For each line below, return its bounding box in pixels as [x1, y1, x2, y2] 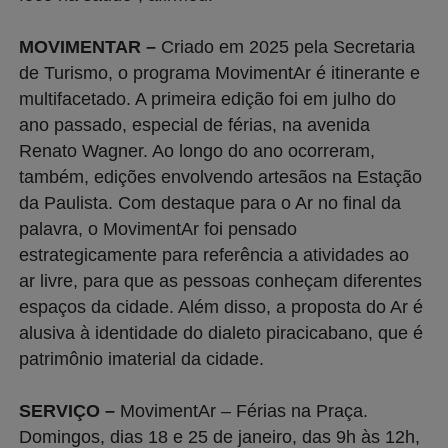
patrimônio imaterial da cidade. [19, 348, 264, 369]
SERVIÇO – [19, 400, 115, 421]
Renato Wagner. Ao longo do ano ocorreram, [19, 140, 375, 161]
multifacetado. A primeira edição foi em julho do [19, 88, 396, 109]
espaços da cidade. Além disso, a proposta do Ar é [19, 296, 423, 317]
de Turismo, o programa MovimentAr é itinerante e [19, 62, 420, 83]
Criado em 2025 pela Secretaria [156, 36, 415, 57]
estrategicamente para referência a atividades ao [19, 244, 409, 265]
